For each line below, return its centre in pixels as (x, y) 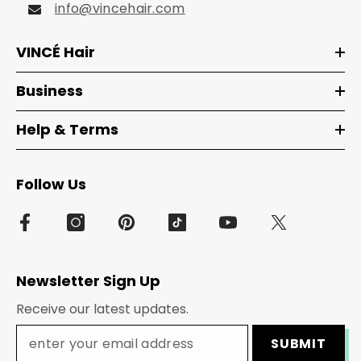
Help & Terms (67, 130)
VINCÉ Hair (56, 52)
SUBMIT (298, 344)
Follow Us (51, 185)
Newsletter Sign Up (88, 281)
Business (50, 91)
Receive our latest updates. (102, 309)
